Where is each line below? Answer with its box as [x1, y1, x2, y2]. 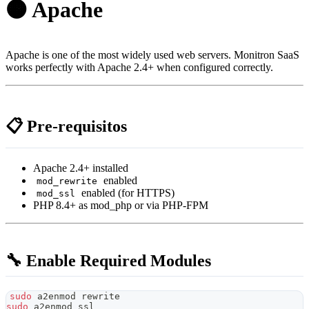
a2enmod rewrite [32, 290, 121, 301]
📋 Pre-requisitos [6, 117, 127, 136]
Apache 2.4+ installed [33, 162, 128, 174]
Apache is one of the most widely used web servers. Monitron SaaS [6, 49, 299, 61]
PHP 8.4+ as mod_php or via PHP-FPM [33, 199, 208, 211]
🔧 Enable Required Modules [6, 252, 211, 270]
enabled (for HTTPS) [79, 187, 175, 199]
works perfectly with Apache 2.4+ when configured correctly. [6, 61, 273, 74]
